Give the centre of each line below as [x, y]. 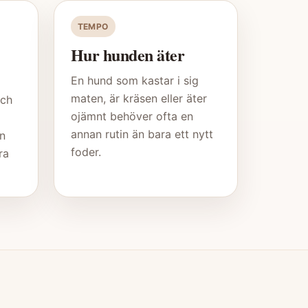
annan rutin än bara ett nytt [142, 134]
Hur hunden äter [128, 55]
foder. [86, 152]
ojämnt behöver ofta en [132, 117]
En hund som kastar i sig [134, 81]
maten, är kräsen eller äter [139, 99]
